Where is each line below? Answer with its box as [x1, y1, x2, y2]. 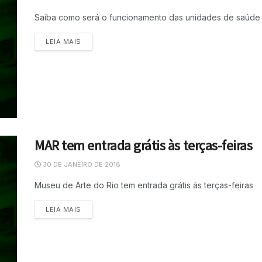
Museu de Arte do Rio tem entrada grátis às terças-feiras [35, 180, 253, 191]
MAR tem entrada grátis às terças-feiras [35, 136, 253, 155]
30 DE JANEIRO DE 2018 [41, 160, 120, 169]
